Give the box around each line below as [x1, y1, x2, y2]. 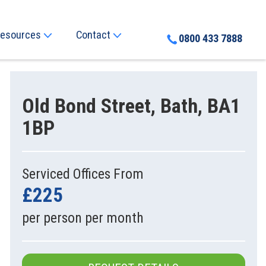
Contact [75, 28, 113, 42]
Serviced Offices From [21, 166, 144, 182]
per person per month [21, 210, 144, 226]
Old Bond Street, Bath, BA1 [21, 94, 240, 118]
